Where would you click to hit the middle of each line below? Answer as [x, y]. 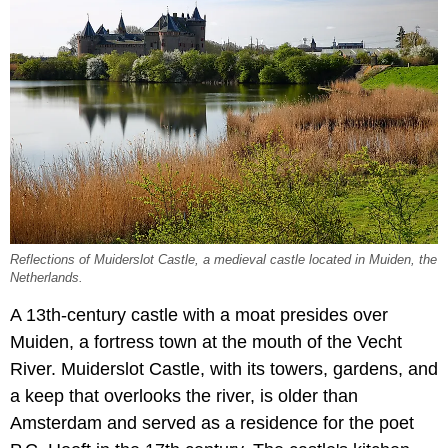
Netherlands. [46, 278]
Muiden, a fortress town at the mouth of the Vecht [206, 342]
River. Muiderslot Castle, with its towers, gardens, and [224, 369]
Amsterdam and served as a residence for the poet [212, 423]
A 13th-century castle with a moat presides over [199, 315]
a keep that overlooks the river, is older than [184, 396]
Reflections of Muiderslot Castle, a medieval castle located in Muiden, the [223, 260]
